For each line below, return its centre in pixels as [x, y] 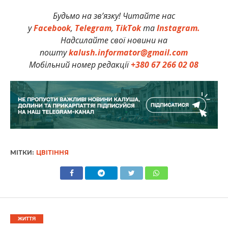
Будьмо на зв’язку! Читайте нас [114, 16]
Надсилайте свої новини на [114, 40]
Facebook [52, 28]
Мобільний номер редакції [80, 65]
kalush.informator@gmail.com [129, 53]
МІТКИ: [22, 153]
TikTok [128, 28]
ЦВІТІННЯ [52, 153]
